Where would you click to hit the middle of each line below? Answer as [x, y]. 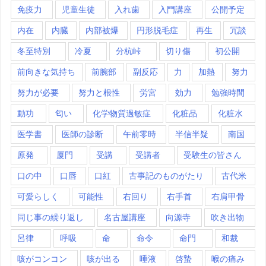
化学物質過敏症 [122, 113]
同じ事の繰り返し [50, 217]
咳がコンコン [42, 258]
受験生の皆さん [212, 154]
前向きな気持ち [46, 71]
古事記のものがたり [166, 175]
